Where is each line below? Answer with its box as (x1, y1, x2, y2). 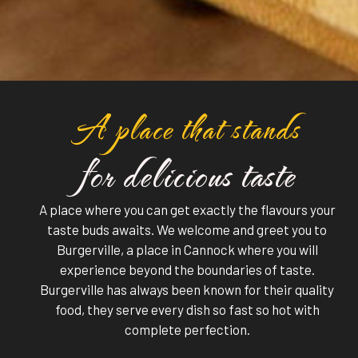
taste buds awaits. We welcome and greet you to (47, 221, 327, 238)
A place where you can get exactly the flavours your (38, 201, 336, 218)
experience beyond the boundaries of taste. (59, 261, 315, 278)
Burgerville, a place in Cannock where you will (56, 241, 318, 258)
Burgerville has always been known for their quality (40, 281, 334, 298)
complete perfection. (124, 321, 250, 338)
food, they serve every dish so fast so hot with (54, 301, 320, 318)
